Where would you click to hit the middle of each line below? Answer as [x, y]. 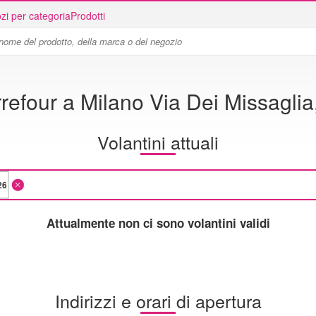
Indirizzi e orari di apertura [158, 300]
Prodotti [88, 16]
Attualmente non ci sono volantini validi [158, 223]
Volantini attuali [158, 141]
